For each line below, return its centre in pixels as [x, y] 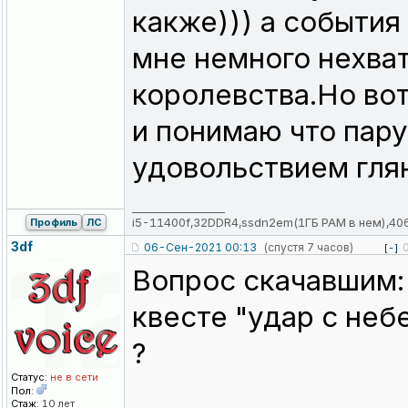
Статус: [29, 377]
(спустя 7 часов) [308, 248]
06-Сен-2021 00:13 [200, 248]
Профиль [53, 223]
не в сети [73, 377]
